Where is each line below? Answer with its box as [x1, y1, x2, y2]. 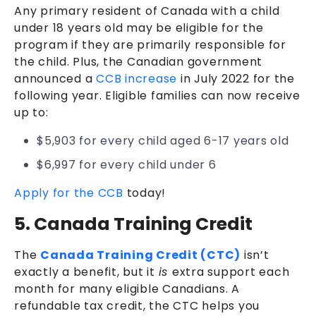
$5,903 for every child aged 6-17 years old [37, 133, 289, 150]
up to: [14, 104, 52, 121]
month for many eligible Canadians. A [14, 281, 240, 298]
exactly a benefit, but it [14, 264, 159, 281]
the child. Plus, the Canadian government [14, 54, 262, 71]
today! [123, 185, 166, 202]
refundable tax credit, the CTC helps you [14, 298, 260, 315]
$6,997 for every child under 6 [37, 157, 217, 174]
